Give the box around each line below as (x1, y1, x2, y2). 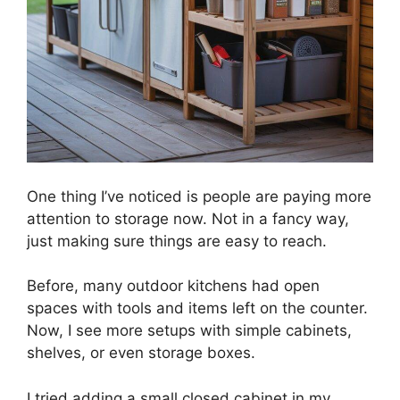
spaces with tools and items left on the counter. (27, 299, 368, 318)
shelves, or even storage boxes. (27, 344, 255, 362)
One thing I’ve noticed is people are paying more (27, 187, 371, 205)
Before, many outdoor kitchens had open (27, 277, 320, 296)
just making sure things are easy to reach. (27, 231, 327, 250)
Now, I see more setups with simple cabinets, (27, 321, 352, 340)
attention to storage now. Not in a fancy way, (27, 209, 349, 228)
